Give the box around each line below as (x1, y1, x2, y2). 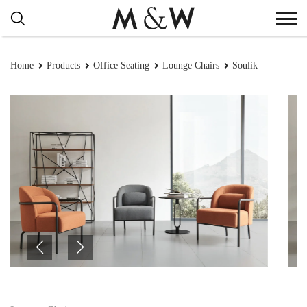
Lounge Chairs (162, 60, 219, 71)
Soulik (232, 60, 258, 71)
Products (47, 60, 80, 71)
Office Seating (93, 60, 149, 71)
